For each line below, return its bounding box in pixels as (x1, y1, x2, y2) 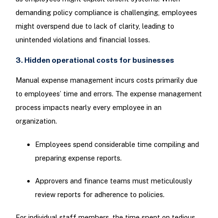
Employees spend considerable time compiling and (35, 140, 199, 148)
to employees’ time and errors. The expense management (15, 90, 202, 98)
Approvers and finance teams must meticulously (35, 176, 192, 185)
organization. (15, 117, 57, 126)
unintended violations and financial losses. (15, 35, 150, 44)
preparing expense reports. (35, 153, 122, 162)
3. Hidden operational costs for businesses (15, 56, 174, 65)
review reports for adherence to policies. (35, 190, 164, 199)
